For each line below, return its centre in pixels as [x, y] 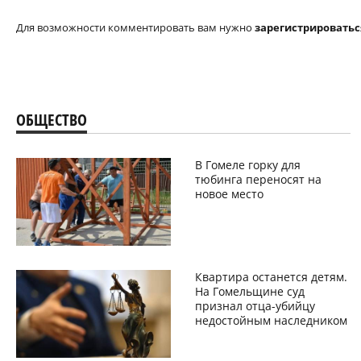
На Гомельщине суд [250, 291]
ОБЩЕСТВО [52, 119]
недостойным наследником [272, 320]
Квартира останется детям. [272, 276]
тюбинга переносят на [259, 179]
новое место [230, 193]
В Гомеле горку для [248, 164]
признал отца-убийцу [255, 305]
